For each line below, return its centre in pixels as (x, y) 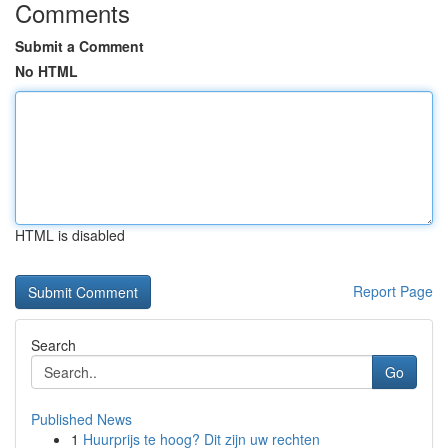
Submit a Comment (79, 46)
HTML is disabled (70, 235)
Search (53, 345)
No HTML (46, 71)
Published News (81, 419)
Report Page (393, 291)
